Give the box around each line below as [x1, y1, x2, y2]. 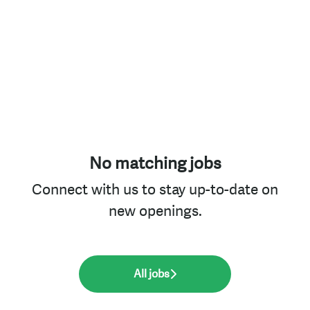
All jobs [134, 266, 170, 282]
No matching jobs [89, 152, 221, 175]
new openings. [108, 201, 202, 221]
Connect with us [32, 180, 138, 200]
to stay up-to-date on [138, 180, 278, 200]
